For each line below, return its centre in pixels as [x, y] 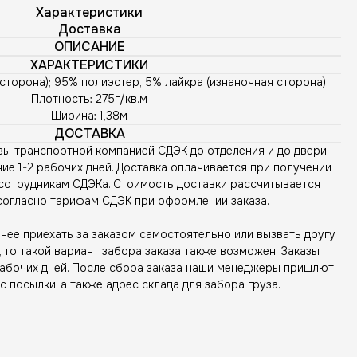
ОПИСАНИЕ [89, 47]
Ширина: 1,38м [89, 116]
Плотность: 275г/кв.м [89, 99]
